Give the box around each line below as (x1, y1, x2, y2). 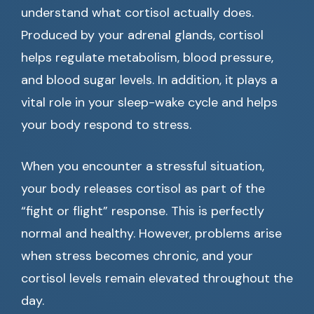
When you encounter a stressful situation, (21, 158, 264, 175)
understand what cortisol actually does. (21, 4, 254, 22)
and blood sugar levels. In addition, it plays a (21, 71, 278, 89)
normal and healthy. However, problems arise (21, 225, 282, 243)
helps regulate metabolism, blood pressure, (21, 49, 273, 67)
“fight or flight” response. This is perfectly (21, 203, 264, 220)
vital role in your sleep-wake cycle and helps (21, 94, 278, 111)
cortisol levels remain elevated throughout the (21, 270, 293, 287)
